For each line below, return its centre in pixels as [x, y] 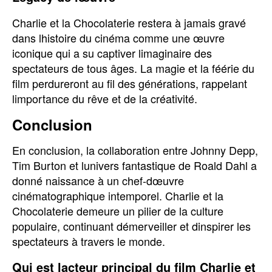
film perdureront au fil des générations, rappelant [130, 83]
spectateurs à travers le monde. [89, 241]
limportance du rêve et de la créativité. [105, 98]
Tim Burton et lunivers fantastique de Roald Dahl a [134, 165]
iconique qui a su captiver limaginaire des [112, 53]
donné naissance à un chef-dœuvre [98, 180]
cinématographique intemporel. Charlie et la [118, 195]
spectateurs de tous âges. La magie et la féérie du [133, 68]
